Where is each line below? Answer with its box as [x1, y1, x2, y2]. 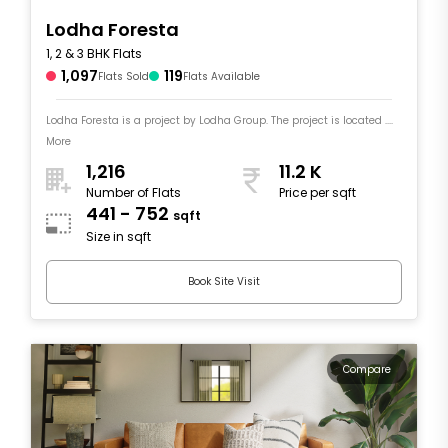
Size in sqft [86, 228, 151, 246]
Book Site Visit [188, 274, 260, 290]
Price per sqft [279, 184, 356, 202]
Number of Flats [86, 184, 181, 202]
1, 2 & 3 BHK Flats [46, 44, 142, 62]
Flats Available [183, 68, 260, 84]
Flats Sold [98, 68, 149, 84]
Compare [343, 361, 391, 377]
